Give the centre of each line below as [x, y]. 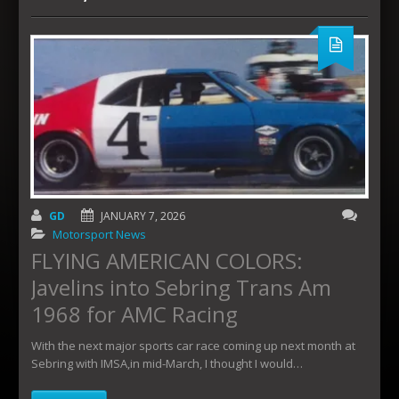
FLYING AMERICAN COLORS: [167, 261]
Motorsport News [99, 235]
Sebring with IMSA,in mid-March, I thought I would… [167, 364]
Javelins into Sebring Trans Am [181, 288]
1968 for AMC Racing [134, 314]
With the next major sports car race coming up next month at [193, 346]
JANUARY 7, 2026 [143, 216]
